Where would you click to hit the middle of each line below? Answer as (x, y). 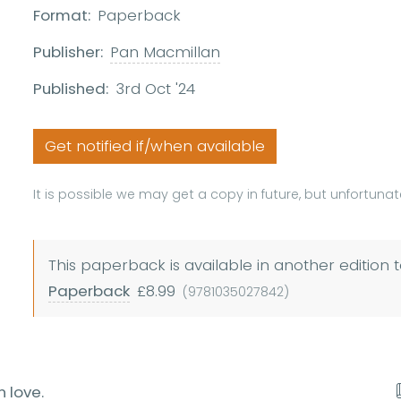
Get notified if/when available (155, 146)
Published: (71, 89)
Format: (62, 16)
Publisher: (68, 52)
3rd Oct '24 (156, 89)
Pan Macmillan (166, 52)
